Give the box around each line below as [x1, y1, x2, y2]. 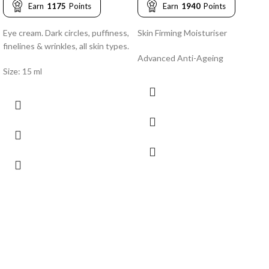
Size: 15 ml [3, 66, 42, 77]
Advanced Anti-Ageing [138, 53, 223, 64]
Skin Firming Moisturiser [138, 28, 227, 38]
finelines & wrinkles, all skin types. [3, 41, 129, 52]
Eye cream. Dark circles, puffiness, [3, 28, 129, 38]
